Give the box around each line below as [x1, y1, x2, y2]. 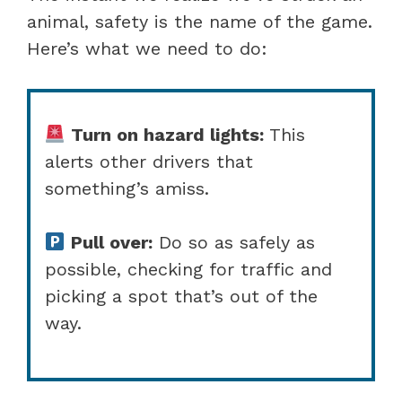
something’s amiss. [45, 177, 209, 199]
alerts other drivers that [45, 150, 253, 172]
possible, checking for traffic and [45, 258, 332, 280]
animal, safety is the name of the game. [27, 10, 372, 32]
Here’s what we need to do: [27, 37, 267, 59]
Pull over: [65, 231, 153, 253]
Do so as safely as [152, 231, 315, 253]
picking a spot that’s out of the [45, 284, 318, 307]
